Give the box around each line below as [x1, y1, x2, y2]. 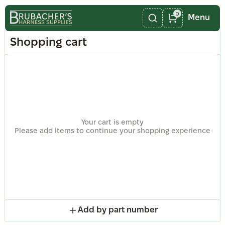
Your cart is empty [81, 120, 144, 126]
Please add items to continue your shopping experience [15, 128, 210, 135]
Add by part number [77, 206, 158, 214]
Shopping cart [10, 38, 87, 48]
